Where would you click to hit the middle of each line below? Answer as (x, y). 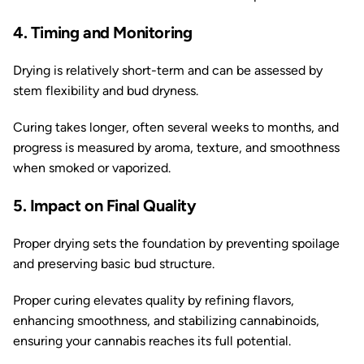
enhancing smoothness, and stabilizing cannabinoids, (166, 321)
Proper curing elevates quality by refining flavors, (154, 300)
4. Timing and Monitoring (103, 32)
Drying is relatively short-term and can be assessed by (168, 70)
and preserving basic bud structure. (114, 264)
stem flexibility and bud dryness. (106, 91)
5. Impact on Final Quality (105, 206)
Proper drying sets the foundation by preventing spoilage (176, 243)
